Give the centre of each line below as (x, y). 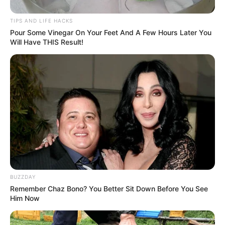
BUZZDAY (23, 177)
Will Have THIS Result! (47, 42)
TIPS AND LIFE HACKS (41, 20)
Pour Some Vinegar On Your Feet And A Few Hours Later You (111, 32)
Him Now (25, 198)
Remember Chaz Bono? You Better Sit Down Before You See (109, 188)
